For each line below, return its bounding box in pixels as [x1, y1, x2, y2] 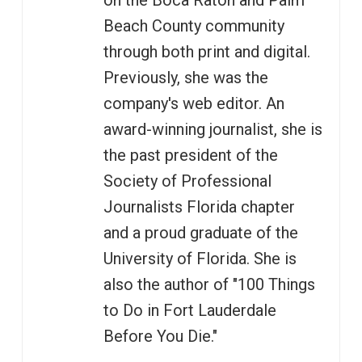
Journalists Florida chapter [103, 197, 295, 217]
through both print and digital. [103, 42, 310, 62]
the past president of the [103, 145, 278, 166]
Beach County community [103, 16, 284, 36]
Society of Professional [103, 171, 271, 192]
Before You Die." [103, 326, 217, 347]
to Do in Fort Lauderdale [103, 301, 276, 321]
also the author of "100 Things [103, 275, 315, 295]
